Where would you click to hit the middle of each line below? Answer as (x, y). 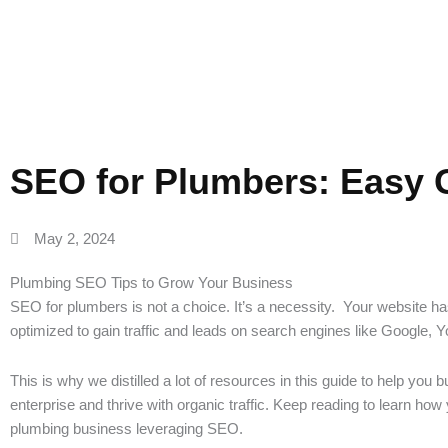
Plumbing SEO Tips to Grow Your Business (151, 282)
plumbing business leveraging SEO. (128, 429)
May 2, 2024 (74, 238)
